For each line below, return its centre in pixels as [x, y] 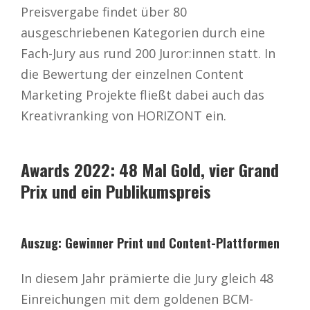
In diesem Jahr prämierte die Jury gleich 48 [147, 278]
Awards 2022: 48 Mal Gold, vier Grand [150, 169]
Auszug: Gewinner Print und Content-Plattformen [150, 243]
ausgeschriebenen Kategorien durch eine [143, 32]
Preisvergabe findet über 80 [104, 11]
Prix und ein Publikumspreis [116, 191]
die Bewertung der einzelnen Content [132, 74]
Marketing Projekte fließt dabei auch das [143, 94]
